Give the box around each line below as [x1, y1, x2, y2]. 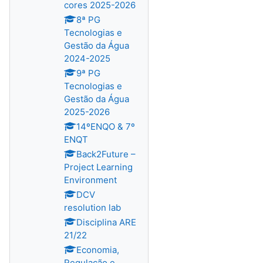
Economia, [76, 244, 119, 255]
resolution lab [64, 202, 121, 213]
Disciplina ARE [76, 217, 136, 228]
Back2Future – [76, 149, 136, 160]
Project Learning [64, 161, 133, 173]
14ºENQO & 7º [76, 121, 135, 132]
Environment [64, 174, 117, 186]
